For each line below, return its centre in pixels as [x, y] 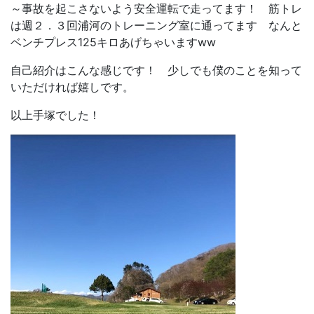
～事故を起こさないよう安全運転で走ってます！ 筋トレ [156, 8]
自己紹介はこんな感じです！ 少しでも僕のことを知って [156, 70]
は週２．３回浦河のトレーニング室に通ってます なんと [156, 25]
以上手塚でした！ [55, 115]
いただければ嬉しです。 [72, 87]
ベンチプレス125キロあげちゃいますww [113, 42]
